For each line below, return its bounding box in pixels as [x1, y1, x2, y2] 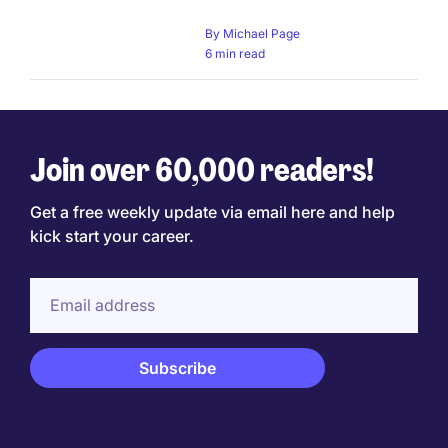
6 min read [205, 45, 265, 61]
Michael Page [223, 25, 300, 41]
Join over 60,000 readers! [30, 148, 374, 191]
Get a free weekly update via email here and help [30, 201, 395, 222]
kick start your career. [30, 225, 194, 246]
